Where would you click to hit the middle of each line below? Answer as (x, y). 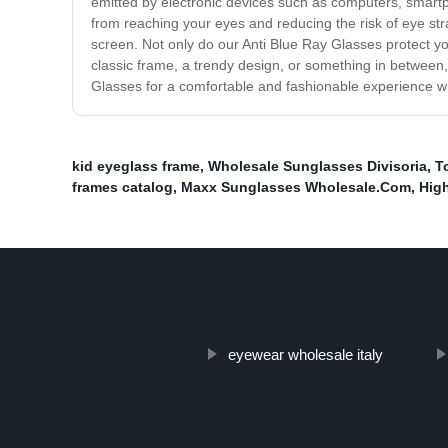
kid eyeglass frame (136, 166)
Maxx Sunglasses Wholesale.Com (296, 187)
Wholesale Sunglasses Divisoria (317, 166)
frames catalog (122, 187)
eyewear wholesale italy (305, 355)
